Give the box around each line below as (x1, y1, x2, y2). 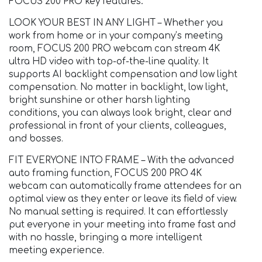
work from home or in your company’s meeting (9, 31, 223, 42)
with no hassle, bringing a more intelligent (9, 233, 202, 243)
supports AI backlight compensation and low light (9, 70, 237, 80)
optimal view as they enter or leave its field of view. (9, 194, 237, 205)
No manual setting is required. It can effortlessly (9, 207, 227, 218)
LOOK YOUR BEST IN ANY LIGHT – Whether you (9, 18, 223, 29)
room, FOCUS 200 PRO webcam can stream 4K (9, 44, 220, 54)
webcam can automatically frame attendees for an (9, 181, 242, 192)
